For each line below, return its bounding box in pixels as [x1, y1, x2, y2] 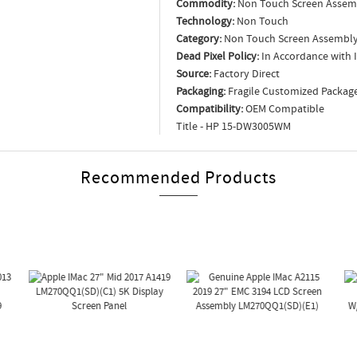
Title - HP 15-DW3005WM [176, 119, 291, 133]
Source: [176, 66, 211, 80]
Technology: [176, 14, 234, 28]
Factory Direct [211, 66, 280, 80]
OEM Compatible [243, 101, 324, 116]
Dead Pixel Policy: [176, 49, 259, 63]
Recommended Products [80, 167, 277, 189]
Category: [176, 31, 222, 45]
